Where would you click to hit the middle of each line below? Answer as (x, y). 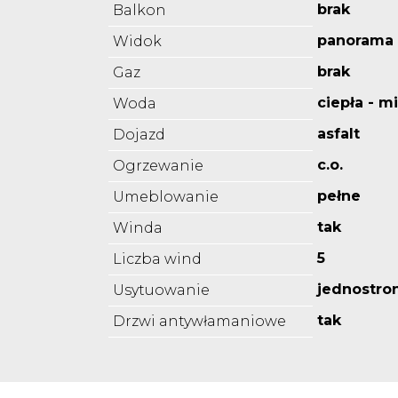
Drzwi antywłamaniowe (199, 322)
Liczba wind (157, 259)
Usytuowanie (161, 291)
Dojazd (139, 135)
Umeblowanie (166, 197)
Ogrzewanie (158, 166)
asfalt (338, 134)
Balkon (139, 11)
